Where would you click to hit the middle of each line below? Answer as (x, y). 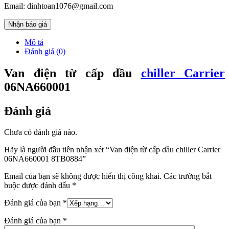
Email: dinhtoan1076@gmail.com (59, 6)
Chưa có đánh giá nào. (41, 132)
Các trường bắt (188, 176)
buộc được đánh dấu (38, 186)
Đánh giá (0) (45, 51)
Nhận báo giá (28, 24)
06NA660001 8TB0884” (45, 159)
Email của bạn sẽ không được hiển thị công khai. (83, 176)
